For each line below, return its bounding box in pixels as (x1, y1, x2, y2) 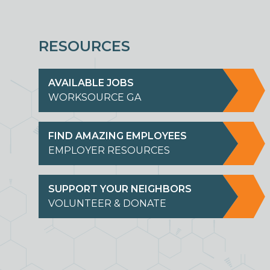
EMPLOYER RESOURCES (48, 145, 170, 156)
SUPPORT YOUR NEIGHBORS (48, 183, 192, 195)
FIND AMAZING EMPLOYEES (48, 130, 187, 142)
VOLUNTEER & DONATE (48, 198, 166, 209)
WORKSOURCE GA (48, 92, 141, 103)
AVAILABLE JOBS (48, 77, 134, 89)
